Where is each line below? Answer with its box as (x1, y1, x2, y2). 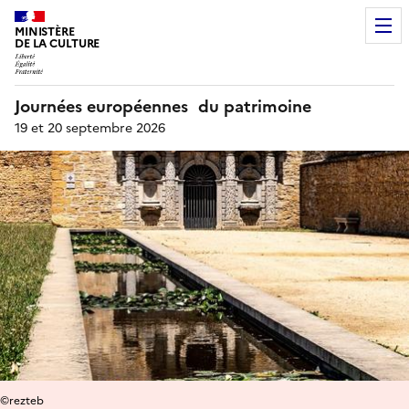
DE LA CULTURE (15, 35, 100, 52)
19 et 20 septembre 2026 (15, 118, 165, 138)
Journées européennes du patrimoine (15, 93, 311, 119)
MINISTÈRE (15, 23, 75, 40)
